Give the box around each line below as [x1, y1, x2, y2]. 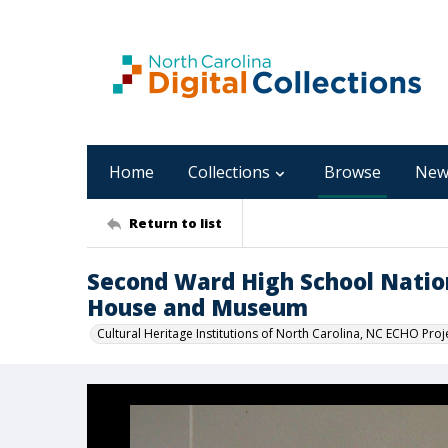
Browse [324, 161, 381, 183]
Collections [188, 161, 270, 183]
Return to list [129, 213, 222, 232]
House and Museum [87, 292, 308, 322]
